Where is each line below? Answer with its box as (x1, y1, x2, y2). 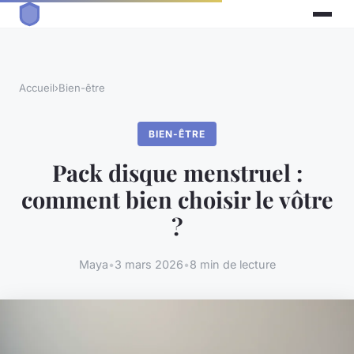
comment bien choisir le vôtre (21, 184, 333, 215)
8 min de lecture (189, 257, 276, 271)
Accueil (19, 81, 55, 95)
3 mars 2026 (114, 257, 183, 271)
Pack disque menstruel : (51, 157, 303, 188)
